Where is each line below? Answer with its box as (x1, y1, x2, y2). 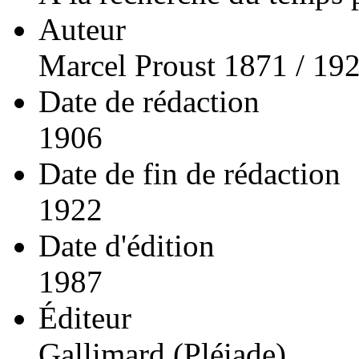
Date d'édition (38, 228, 215, 263)
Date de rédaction (38, 83, 260, 119)
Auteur (38, 11, 126, 46)
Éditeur (38, 300, 131, 335)
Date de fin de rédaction (38, 155, 341, 191)
